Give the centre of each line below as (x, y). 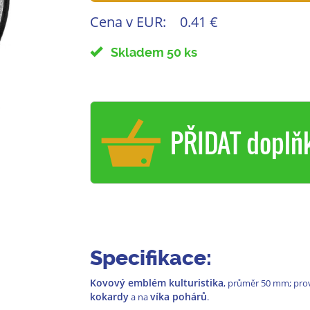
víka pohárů (178, 297)
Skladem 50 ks (149, 53)
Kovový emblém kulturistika (156, 283)
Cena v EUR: (128, 22)
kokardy (109, 297)
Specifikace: (151, 258)
